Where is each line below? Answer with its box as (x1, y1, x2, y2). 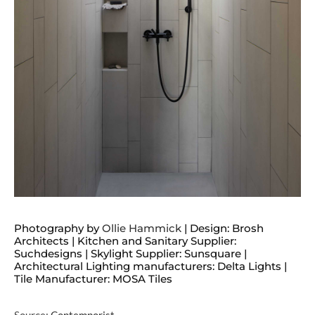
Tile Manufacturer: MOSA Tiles (14, 272, 172, 286)
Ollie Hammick (102, 221, 181, 236)
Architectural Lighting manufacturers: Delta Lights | (14, 259, 287, 274)
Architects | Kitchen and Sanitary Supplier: (14, 234, 236, 248)
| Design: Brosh (181, 221, 264, 236)
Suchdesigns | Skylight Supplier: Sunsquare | (14, 247, 247, 261)
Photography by (14, 221, 102, 236)
